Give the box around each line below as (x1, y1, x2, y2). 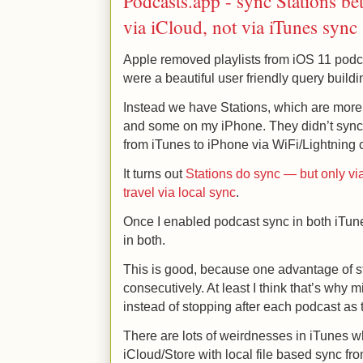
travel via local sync (123, 185, 236, 200)
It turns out (123, 166, 186, 181)
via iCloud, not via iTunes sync (123, 14, 357, 41)
